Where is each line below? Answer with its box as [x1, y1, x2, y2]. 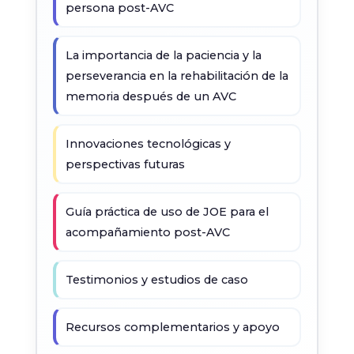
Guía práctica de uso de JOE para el [65, 205, 269, 219]
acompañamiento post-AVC [65, 225, 230, 239]
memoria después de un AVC [65, 89, 236, 104]
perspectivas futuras [65, 157, 185, 171]
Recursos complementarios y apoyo [65, 320, 280, 334]
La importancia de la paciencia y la [65, 48, 262, 62]
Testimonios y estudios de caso [65, 273, 248, 287]
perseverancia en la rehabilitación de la [65, 69, 288, 83]
